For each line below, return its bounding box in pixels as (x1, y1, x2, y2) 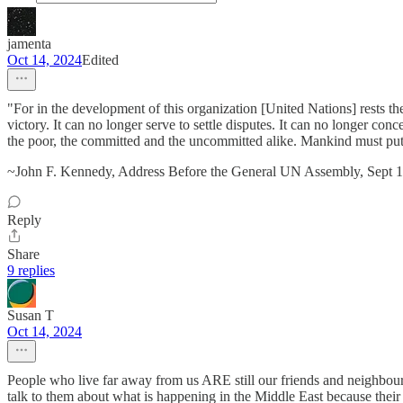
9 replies (7, 263, 55, 279)
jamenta (7, 36, 51, 52)
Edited (82, 52, 119, 68)
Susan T (7, 308, 54, 324)
